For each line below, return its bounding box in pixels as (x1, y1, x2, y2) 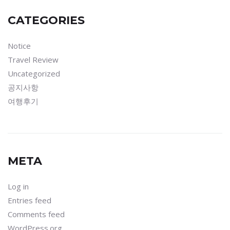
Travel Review (8, 54, 59, 65)
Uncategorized (8, 68, 60, 79)
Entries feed (8, 195, 51, 205)
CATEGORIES (8, 13, 85, 27)
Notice (8, 41, 31, 51)
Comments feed (8, 209, 65, 219)
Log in (8, 181, 29, 191)
